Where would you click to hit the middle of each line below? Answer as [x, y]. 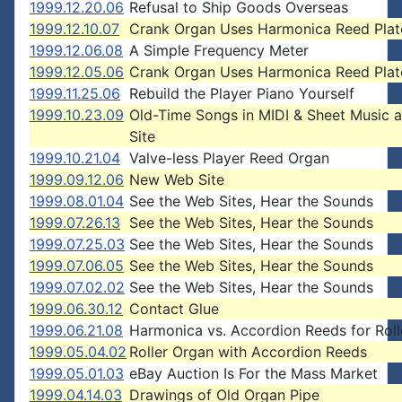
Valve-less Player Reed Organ [229, 158]
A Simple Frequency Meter [219, 50]
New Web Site [177, 179]
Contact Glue [174, 309]
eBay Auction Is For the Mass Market [253, 373]
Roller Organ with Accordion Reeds [248, 352]
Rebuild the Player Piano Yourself [242, 93]
